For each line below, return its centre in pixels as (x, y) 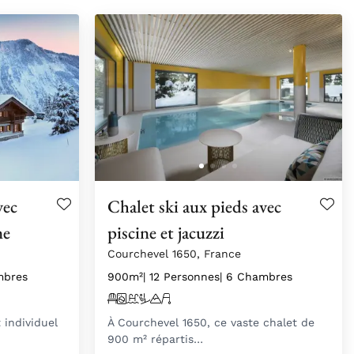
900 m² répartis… (155, 339)
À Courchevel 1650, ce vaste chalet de (211, 322)
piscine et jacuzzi (166, 232)
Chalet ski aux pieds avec (194, 206)
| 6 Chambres (256, 276)
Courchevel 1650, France (174, 253)
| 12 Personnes (181, 276)
